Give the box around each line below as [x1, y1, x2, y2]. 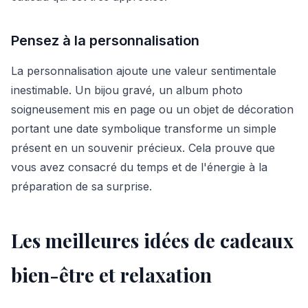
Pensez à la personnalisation [11, 32, 199, 49]
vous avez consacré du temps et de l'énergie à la [11, 160, 267, 174]
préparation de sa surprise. [11, 179, 152, 193]
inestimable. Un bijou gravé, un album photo [11, 83, 243, 97]
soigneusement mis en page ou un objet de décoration [11, 102, 294, 116]
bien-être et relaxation [11, 262, 212, 287]
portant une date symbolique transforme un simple [11, 122, 276, 135]
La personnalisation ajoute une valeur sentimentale [11, 64, 276, 78]
